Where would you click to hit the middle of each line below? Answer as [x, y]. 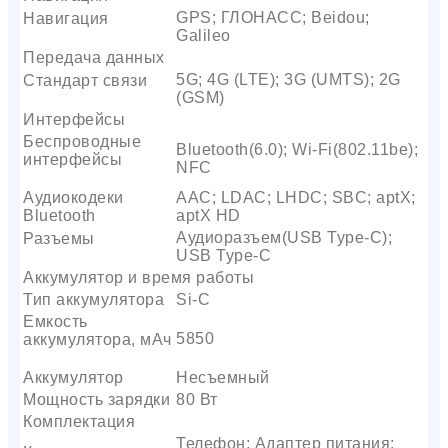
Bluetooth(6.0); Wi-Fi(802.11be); [297, 149]
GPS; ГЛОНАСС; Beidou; [273, 17]
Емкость [55, 321]
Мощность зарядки [96, 399]
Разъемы [59, 238]
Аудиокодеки [73, 197]
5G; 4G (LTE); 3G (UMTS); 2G [288, 79]
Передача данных [94, 57]
